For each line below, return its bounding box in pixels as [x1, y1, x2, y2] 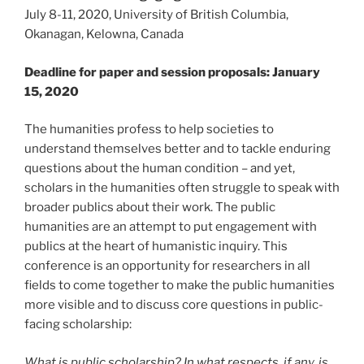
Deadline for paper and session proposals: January [24, 64, 320, 80]
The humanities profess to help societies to [24, 122, 274, 137]
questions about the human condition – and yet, [24, 161, 295, 176]
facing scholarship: [24, 317, 132, 332]
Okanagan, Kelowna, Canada [24, 27, 184, 42]
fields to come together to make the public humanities [24, 278, 335, 293]
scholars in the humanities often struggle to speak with [24, 180, 340, 196]
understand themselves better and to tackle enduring [24, 141, 331, 157]
